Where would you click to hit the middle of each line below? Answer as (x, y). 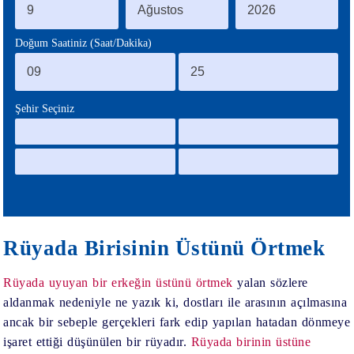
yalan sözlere (270, 282)
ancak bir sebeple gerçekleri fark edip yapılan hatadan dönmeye (177, 322)
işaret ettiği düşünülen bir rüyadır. (97, 341)
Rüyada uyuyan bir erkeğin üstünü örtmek (118, 282)
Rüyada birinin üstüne (251, 341)
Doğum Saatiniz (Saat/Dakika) (84, 43)
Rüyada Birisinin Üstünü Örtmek (164, 248)
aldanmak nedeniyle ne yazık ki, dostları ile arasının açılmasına (175, 302)
